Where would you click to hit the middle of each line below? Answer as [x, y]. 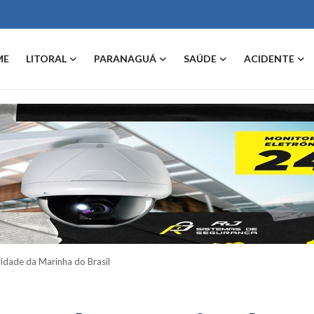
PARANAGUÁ [125, 59]
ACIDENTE [269, 59]
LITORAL [46, 59]
